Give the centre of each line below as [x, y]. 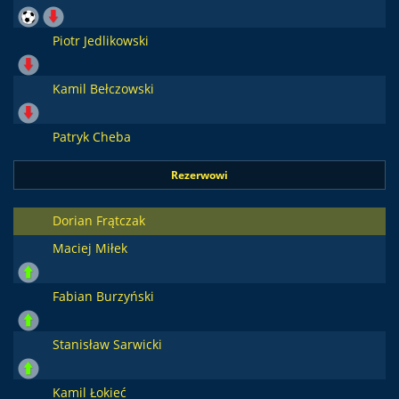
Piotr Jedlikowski [100, 41]
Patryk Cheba [91, 137]
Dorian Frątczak [98, 220]
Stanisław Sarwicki [107, 344]
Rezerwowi [199, 175]
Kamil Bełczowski [103, 89]
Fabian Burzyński [103, 296]
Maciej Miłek [90, 248]
